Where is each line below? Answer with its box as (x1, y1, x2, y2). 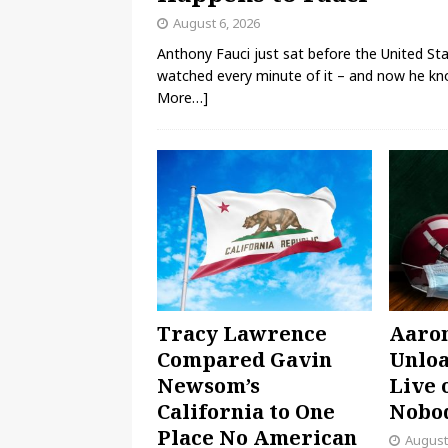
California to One (157, 398, 335, 426)
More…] (157, 88, 208, 108)
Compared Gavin (157, 346, 332, 374)
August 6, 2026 (173, 14, 260, 33)
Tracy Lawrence (157, 320, 327, 348)
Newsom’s (157, 372, 260, 400)
